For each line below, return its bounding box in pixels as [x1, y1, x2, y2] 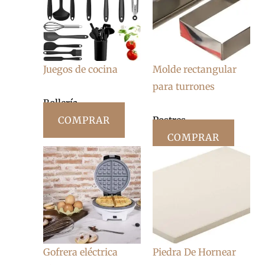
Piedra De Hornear [153, 246, 236, 258]
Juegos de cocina [43, 63, 118, 76]
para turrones [153, 80, 215, 93]
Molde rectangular [153, 63, 237, 76]
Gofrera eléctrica [43, 246, 118, 258]
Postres [153, 114, 186, 127]
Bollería [43, 97, 78, 109]
